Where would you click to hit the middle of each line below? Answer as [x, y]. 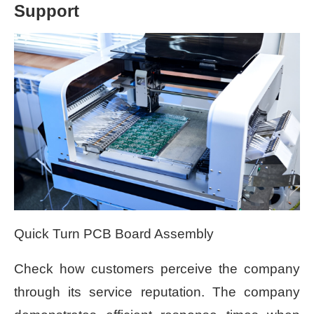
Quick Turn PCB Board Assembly [114, 234]
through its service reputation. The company [157, 292]
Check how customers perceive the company [157, 269]
